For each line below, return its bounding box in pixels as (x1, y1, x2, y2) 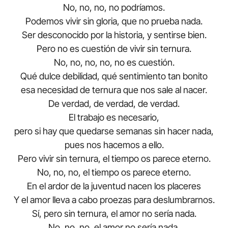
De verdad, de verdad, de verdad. (48, 98, 180, 109)
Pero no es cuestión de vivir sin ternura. (37, 43, 191, 54)
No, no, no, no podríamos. (63, 2, 165, 13)
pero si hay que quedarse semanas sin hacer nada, (14, 126, 214, 137)
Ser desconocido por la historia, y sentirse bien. (21, 30, 207, 41)
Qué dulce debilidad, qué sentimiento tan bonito (20, 71, 208, 82)
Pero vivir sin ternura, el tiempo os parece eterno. (17, 153, 211, 164)
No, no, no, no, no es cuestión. (53, 57, 175, 68)
